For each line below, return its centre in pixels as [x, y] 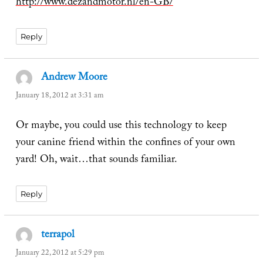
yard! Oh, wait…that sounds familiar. [96, 160]
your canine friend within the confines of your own [125, 143]
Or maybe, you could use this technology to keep [121, 126]
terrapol [58, 236]
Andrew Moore [75, 79]
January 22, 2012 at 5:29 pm [60, 253]
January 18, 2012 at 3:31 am [59, 97]
